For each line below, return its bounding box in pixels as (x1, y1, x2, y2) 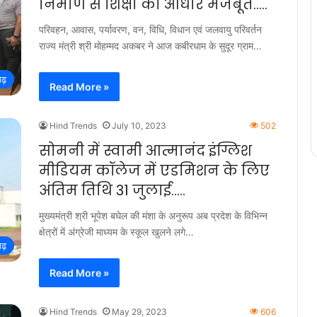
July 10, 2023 (112, 120, 166, 131)
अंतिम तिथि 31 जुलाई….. (39, 180, 185, 200)
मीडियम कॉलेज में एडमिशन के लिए (39, 161, 270, 180)
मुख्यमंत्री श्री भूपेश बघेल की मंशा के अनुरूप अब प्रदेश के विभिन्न (39, 209, 267, 221)
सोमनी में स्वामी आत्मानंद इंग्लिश (39, 141, 252, 161)
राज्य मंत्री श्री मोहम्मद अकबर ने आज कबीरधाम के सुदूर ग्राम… (39, 40, 262, 52)
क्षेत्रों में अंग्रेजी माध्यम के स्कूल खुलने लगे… (39, 226, 194, 238)
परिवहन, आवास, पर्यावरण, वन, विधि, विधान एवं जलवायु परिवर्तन (39, 23, 262, 35)
